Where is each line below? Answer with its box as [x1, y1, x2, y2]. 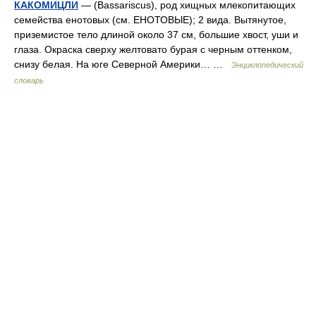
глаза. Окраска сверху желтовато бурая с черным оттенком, [14, 44, 292, 55]
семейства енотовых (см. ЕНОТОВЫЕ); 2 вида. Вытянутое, [14, 14, 286, 25]
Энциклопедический [231, 61, 303, 69]
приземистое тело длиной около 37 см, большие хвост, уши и [14, 29, 298, 40]
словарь [14, 76, 44, 85]
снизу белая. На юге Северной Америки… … [14, 59, 231, 70]
